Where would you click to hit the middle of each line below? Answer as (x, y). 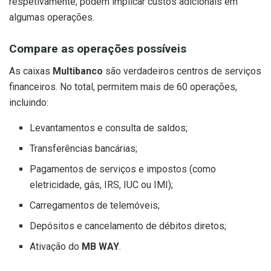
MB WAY (101, 247)
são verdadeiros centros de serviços (182, 71)
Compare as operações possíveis (98, 49)
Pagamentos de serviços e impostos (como (123, 169)
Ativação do (56, 247)
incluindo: (29, 103)
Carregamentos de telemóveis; (95, 206)
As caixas (31, 71)
